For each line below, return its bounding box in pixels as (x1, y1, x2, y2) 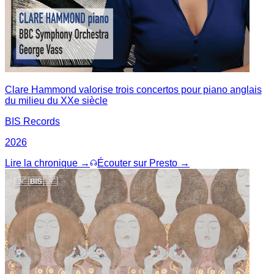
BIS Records (5, 116, 60, 127)
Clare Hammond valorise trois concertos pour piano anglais (5, 84, 262, 95)
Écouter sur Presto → (97, 157, 190, 168)
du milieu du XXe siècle (5, 95, 108, 106)
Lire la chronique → (5, 157, 90, 168)
